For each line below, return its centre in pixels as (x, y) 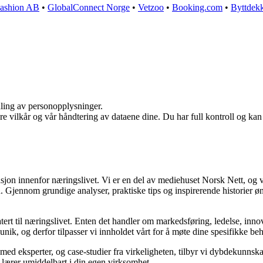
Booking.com (197, 8)
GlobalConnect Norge (89, 8)
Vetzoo (151, 8)
